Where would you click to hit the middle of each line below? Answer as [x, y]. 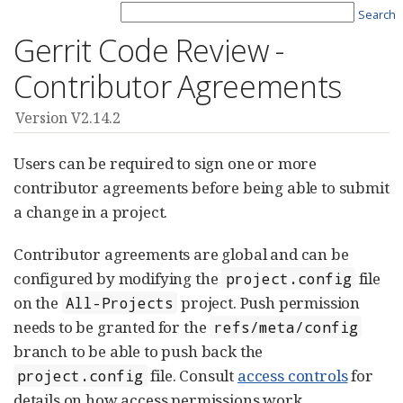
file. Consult [192, 376]
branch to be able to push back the [139, 351]
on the [38, 303]
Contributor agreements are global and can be [181, 254]
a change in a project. [91, 212]
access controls [292, 376]
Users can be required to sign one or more [166, 163]
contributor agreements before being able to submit [201, 188]
